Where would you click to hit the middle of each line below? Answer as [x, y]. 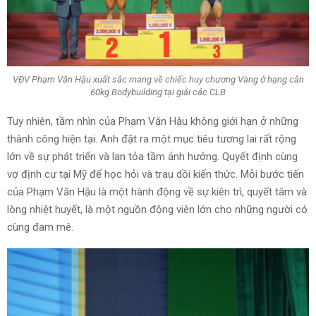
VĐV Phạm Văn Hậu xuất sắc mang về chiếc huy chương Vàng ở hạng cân [158, 80]
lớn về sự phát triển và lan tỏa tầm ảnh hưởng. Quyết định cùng [152, 156]
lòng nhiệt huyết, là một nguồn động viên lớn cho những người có [157, 209]
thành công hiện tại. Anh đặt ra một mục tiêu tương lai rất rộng [152, 139]
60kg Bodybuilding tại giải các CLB [158, 92]
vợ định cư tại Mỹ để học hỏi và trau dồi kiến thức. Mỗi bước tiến [156, 174]
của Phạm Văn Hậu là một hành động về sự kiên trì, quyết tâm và [157, 192]
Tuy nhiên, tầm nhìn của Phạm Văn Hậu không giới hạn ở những [153, 121]
